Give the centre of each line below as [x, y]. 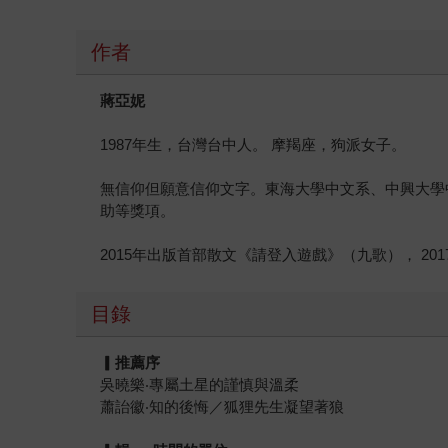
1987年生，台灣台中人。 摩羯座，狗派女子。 [253, 144]
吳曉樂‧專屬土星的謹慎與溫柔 [200, 384]
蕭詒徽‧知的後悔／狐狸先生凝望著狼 [222, 406]
